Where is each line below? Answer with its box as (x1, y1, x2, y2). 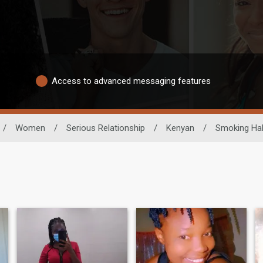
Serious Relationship (66, 122, 145, 133)
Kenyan (166, 122, 194, 133)
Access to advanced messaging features (52, 76, 211, 86)
